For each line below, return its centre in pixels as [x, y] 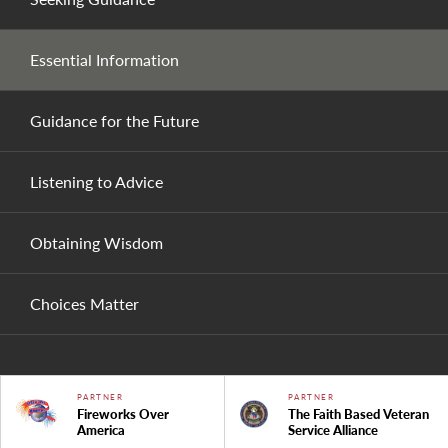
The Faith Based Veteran [358, 413]
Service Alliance [332, 429]
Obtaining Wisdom [96, 242]
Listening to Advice [96, 181]
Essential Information [104, 59]
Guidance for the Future [114, 120]
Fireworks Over [122, 413]
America [100, 429]
